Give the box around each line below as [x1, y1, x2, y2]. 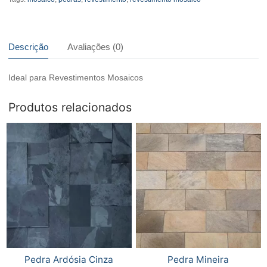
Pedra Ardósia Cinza [24, 253, 113, 265]
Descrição [8, 42, 48, 52]
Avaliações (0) [67, 42, 123, 52]
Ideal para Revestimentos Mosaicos [8, 73, 143, 82]
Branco [8, 13, 35, 23]
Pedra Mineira [167, 253, 229, 265]
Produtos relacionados [8, 100, 132, 114]
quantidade [8, 26, 50, 36]
